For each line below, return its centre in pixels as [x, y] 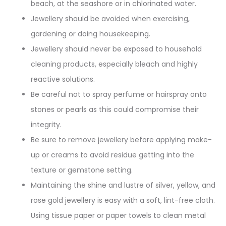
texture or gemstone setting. [82, 170]
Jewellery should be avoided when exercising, [110, 19]
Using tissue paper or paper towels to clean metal [118, 215]
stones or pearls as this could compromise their [115, 109]
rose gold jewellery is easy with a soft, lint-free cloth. [123, 200]
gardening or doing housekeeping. [91, 34]
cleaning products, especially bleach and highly [114, 64]
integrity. [46, 125]
